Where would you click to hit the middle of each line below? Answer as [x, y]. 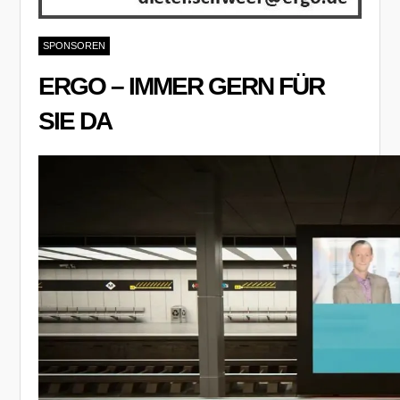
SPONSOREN [75, 45]
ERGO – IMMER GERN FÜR [182, 86]
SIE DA [75, 121]
